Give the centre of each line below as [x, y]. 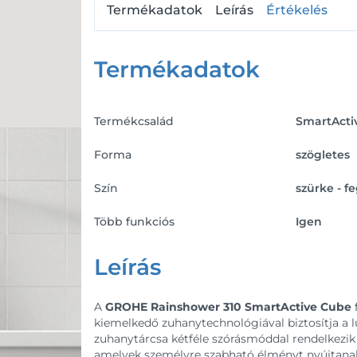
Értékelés [297, 10]
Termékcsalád [134, 121]
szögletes [323, 154]
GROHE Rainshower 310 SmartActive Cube [228, 306]
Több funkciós [134, 221]
